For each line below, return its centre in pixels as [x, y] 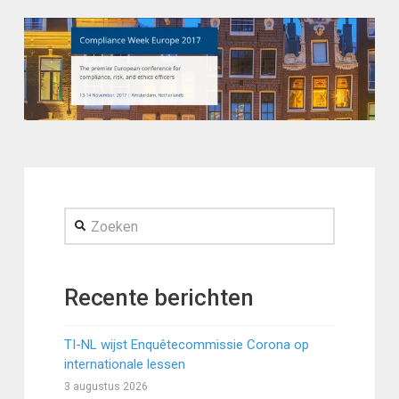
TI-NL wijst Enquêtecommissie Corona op [186, 344]
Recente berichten [159, 298]
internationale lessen [124, 364]
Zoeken [85, 218]
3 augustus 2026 [106, 386]
